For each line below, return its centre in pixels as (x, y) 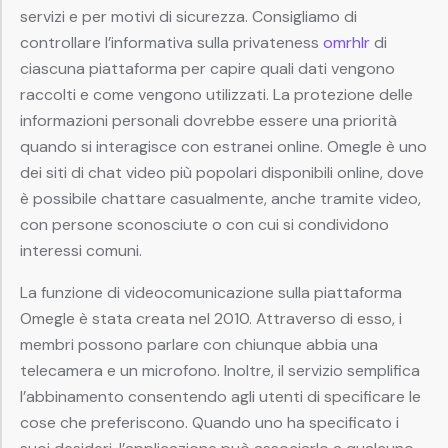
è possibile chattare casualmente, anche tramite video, (220, 199)
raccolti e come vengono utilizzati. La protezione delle (216, 95)
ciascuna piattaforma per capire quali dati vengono (207, 69)
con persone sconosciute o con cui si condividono (204, 225)
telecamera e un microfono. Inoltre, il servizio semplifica (220, 371)
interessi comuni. (81, 251)
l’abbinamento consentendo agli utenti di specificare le (220, 397)
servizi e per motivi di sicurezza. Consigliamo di (188, 17)
